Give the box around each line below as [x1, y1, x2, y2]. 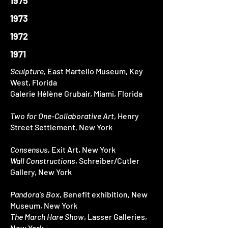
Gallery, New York [10, 167, 72, 177]
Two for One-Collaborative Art [10, 111, 114, 121]
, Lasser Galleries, [84, 212, 147, 221]
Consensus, [10, 145, 50, 154]
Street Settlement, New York [10, 122, 112, 132]
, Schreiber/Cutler [75, 156, 139, 165]
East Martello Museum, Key [46, 66, 143, 76]
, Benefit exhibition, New [60, 189, 148, 199]
